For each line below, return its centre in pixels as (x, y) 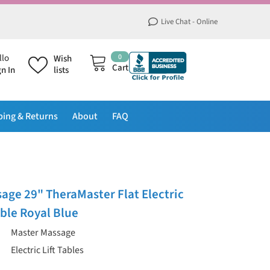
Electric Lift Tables (47, 250)
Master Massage (43, 233)
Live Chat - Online (189, 22)
